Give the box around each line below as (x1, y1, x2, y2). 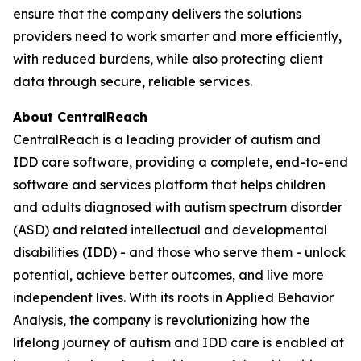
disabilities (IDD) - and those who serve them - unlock (13, 244, 346, 260)
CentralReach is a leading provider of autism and (13, 131, 321, 147)
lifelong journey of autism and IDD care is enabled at (13, 334, 344, 351)
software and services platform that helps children (13, 176, 326, 193)
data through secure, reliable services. (13, 73, 252, 89)
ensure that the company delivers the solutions (13, 6, 301, 22)
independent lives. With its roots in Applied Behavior (13, 289, 334, 305)
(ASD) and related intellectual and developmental (13, 222, 327, 238)
